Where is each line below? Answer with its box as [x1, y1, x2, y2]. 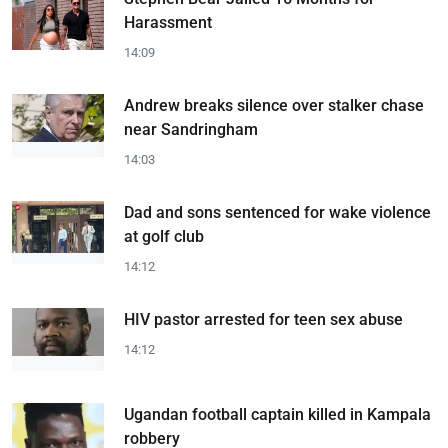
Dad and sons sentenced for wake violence [124, 203, 431, 222]
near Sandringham [124, 120, 258, 139]
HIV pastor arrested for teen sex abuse [124, 310, 403, 329]
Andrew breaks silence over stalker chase [124, 96, 424, 115]
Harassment [124, 13, 212, 32]
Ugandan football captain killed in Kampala [124, 404, 431, 424]
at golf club [124, 227, 204, 246]
